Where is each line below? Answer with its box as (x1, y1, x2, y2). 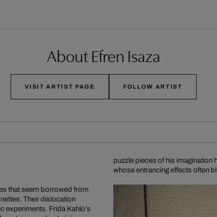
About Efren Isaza (47, 43, 160, 66)
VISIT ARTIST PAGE (25, 83, 95, 90)
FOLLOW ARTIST (123, 83, 183, 90)
